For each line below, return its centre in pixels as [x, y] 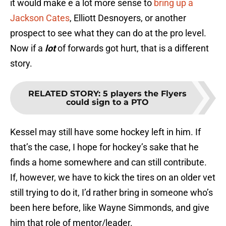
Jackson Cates [40, 18]
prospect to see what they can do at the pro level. [108, 33]
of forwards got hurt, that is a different [133, 48]
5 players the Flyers [145, 94]
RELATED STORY [63, 94]
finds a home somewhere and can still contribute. [108, 162]
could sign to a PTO [107, 102]
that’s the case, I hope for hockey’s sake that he [104, 147]
